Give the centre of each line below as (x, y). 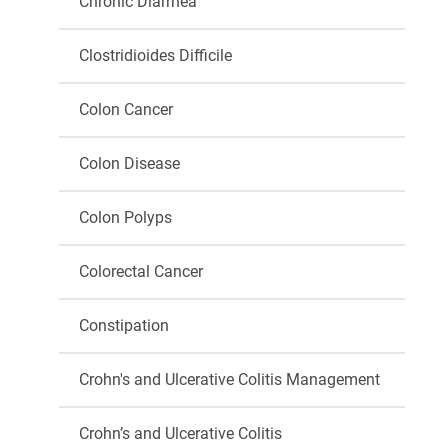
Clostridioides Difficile (155, 55)
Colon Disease (129, 163)
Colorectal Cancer (140, 271)
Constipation (123, 325)
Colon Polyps (125, 217)
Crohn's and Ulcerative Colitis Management (229, 379)
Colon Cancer (125, 109)
